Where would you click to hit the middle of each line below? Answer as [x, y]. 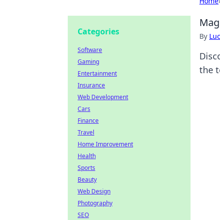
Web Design [94, 191]
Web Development [103, 97]
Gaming [88, 62]
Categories [98, 31]
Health [87, 156]
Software [90, 50]
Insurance [91, 85]
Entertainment [97, 73]
